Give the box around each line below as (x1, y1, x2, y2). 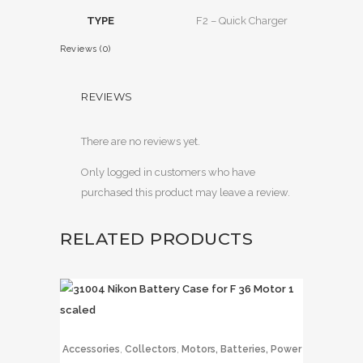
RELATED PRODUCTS (60, 228, 253, 249)
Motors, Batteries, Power (181, 344, 301, 355)
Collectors (124, 344, 177, 355)
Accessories (62, 344, 120, 355)
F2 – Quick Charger (196, 15, 288, 27)
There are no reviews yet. (81, 135, 200, 147)
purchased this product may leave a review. (81, 186, 290, 199)
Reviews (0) (60, 44, 111, 54)
